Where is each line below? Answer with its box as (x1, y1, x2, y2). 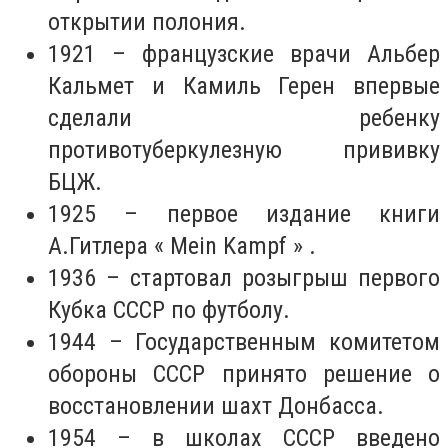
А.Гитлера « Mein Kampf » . (48, 232, 316, 261)
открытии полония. (48, 8, 246, 37)
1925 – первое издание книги (48, 200, 440, 229)
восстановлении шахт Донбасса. (48, 392, 384, 421)
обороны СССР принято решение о (48, 360, 440, 389)
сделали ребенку (48, 104, 440, 133)
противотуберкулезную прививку (48, 136, 440, 165)
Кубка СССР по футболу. (48, 296, 290, 325)
